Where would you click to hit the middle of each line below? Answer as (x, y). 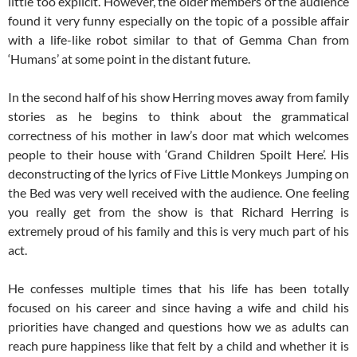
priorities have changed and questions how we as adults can (178, 327)
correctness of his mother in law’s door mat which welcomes (178, 135)
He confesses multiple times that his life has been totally (178, 288)
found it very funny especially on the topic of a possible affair (178, 21)
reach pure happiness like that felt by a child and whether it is (178, 346)
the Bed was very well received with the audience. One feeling (178, 193)
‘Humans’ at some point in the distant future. (129, 59)
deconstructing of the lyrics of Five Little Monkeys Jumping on (178, 174)
